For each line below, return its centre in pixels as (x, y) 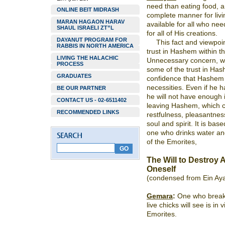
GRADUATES (74, 76)
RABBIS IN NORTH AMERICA (95, 46)
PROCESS (70, 64)
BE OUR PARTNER (81, 88)
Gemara (160, 196)
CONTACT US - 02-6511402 (92, 100)
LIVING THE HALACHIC (88, 58)
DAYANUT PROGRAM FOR (92, 40)
